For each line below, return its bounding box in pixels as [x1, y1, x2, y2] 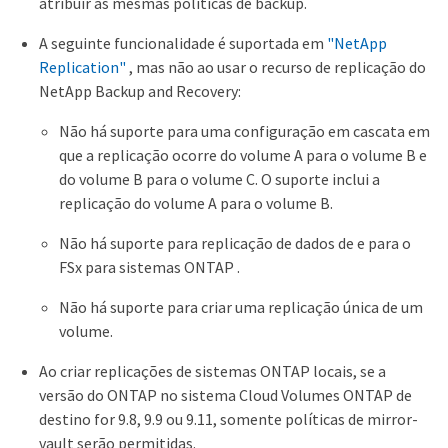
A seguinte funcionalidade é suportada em [39, 32, 327, 53]
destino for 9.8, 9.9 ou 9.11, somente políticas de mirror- [39, 408, 418, 429]
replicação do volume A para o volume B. [59, 192, 333, 213]
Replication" [39, 56, 126, 77]
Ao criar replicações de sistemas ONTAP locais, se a [39, 360, 386, 381]
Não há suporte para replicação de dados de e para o [59, 232, 411, 253]
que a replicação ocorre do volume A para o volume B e [59, 144, 427, 165]
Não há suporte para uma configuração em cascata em [59, 120, 430, 141]
